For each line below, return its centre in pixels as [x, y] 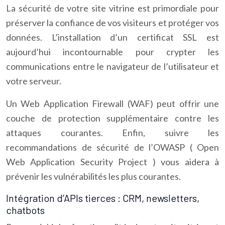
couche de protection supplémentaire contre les [113, 118]
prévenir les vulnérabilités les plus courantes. [93, 176]
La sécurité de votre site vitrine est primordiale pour [113, 8]
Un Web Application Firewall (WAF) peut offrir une [113, 103]
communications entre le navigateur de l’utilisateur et [113, 66]
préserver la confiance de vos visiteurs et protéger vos [113, 23]
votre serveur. [34, 81]
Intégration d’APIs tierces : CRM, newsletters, [103, 198]
